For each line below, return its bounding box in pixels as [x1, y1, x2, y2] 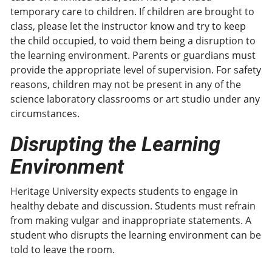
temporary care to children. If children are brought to [10, 5, 254, 18]
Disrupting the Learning [10, 132, 220, 156]
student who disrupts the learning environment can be [10, 228, 261, 242]
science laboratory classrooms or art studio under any [10, 92, 260, 106]
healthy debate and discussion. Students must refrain [10, 199, 256, 212]
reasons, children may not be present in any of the [10, 78, 241, 91]
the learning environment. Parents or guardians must [10, 49, 256, 62]
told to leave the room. [10, 243, 115, 256]
